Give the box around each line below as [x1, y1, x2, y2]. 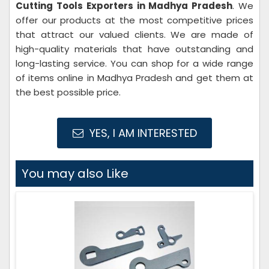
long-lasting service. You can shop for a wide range [16, 57, 253, 70]
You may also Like [22, 165, 128, 182]
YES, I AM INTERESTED [86, 125, 197, 141]
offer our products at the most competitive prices [16, 14, 253, 26]
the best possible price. [16, 86, 121, 98]
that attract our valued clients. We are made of [16, 28, 253, 41]
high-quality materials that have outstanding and [16, 43, 253, 55]
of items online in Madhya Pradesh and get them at [16, 71, 253, 84]
